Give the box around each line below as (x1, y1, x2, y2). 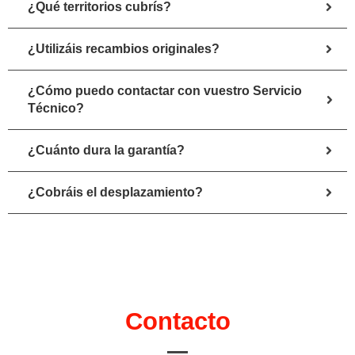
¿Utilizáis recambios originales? (28, 42, 219, 56)
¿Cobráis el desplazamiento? (28, 185, 203, 200)
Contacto (124, 307, 231, 336)
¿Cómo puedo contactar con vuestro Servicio (28, 84, 302, 98)
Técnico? (28, 101, 84, 116)
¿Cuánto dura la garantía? (28, 143, 185, 158)
